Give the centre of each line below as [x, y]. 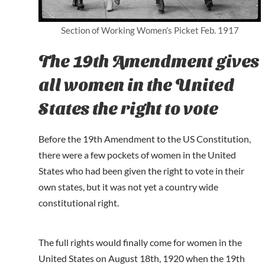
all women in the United [136, 84]
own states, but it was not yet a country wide [128, 187]
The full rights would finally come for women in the [140, 243]
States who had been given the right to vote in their [141, 171]
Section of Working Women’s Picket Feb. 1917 [150, 30]
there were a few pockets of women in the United [137, 155]
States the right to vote [128, 107]
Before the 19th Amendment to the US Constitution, [145, 139]
